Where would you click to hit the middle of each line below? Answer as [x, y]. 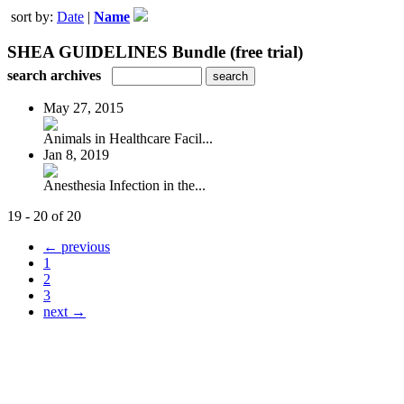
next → [64, 311]
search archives [54, 75]
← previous [77, 246]
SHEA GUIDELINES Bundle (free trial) [155, 51]
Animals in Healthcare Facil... [128, 138]
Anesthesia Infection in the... [124, 185]
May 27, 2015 [83, 107]
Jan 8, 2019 [76, 154]
